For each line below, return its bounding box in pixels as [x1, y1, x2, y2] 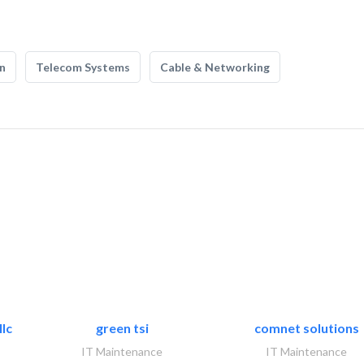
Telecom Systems [36, 60, 130, 74]
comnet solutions [253, 320, 359, 336]
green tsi [95, 320, 149, 336]
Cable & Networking [160, 60, 270, 74]
